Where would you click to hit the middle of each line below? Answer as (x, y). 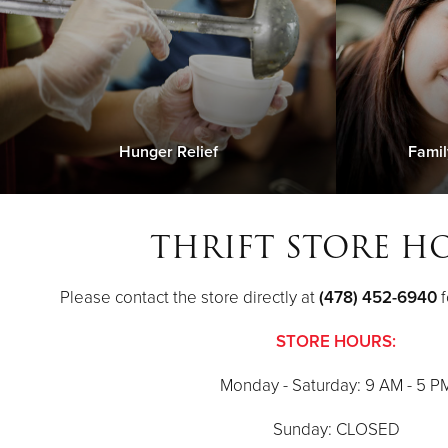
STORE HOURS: (336, 341)
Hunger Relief (168, 151)
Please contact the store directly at (189, 297)
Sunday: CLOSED (336, 429)
